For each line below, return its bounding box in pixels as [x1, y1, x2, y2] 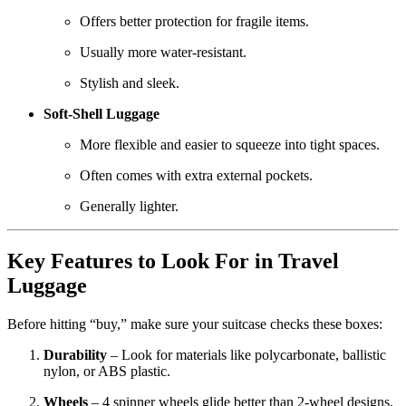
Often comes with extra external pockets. [80, 168, 313, 184]
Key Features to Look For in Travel [7, 249, 339, 274]
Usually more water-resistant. [80, 44, 246, 61]
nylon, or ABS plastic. [43, 363, 170, 380]
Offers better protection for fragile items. [80, 14, 309, 30]
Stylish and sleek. [80, 75, 179, 92]
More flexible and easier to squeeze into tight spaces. [80, 137, 380, 153]
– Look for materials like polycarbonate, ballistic [107, 347, 386, 363]
